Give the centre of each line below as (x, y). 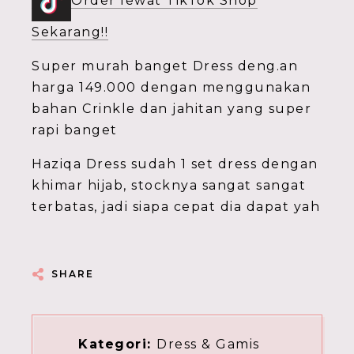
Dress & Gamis (208, 344)
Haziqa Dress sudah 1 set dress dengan (175, 164)
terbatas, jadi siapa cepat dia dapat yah (176, 207)
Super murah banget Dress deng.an (165, 66)
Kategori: (118, 344)
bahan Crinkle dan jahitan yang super (171, 109)
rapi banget (75, 130)
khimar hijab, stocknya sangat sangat (169, 185)
